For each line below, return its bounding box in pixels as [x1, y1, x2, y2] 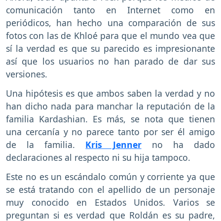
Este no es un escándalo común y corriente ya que [6, 170, 215, 183]
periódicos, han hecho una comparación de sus [6, 17, 215, 29]
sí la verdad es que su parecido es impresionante [6, 42, 215, 55]
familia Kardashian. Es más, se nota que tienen [6, 112, 215, 125]
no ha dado [141, 138, 216, 150]
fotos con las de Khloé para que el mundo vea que [6, 30, 215, 42]
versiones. [6, 68, 50, 80]
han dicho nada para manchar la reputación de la [6, 100, 215, 112]
